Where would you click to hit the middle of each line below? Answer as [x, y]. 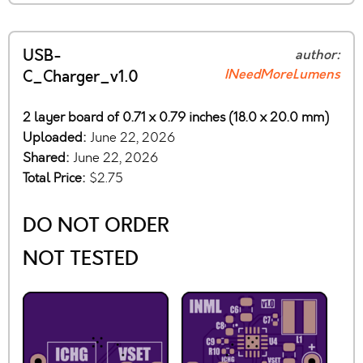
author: [318, 56]
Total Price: [56, 178]
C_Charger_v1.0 [81, 77]
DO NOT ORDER [96, 226]
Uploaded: [56, 138]
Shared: [48, 158]
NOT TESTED [81, 259]
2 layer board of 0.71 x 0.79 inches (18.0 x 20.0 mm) [176, 117]
